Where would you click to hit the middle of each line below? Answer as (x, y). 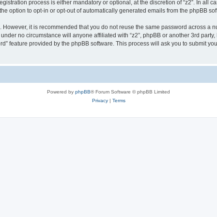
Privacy (100, 100)
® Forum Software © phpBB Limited (130, 92)
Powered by (61, 92)
